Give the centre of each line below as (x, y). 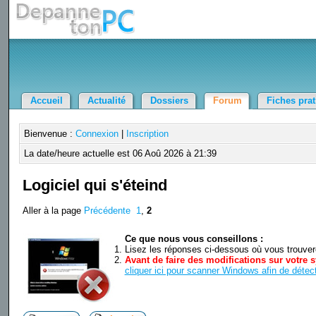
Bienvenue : (49, 134)
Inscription (147, 134)
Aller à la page (53, 211)
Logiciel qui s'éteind (95, 186)
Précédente (107, 211)
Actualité (107, 101)
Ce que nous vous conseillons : (194, 239)
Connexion (97, 134)
